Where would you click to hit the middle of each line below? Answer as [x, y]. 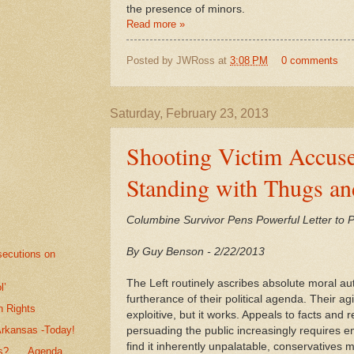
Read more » [156, 24]
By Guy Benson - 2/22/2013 [196, 252]
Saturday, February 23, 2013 [189, 113]
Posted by [151, 60]
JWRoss [196, 60]
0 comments [309, 60]
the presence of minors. [186, 9]
